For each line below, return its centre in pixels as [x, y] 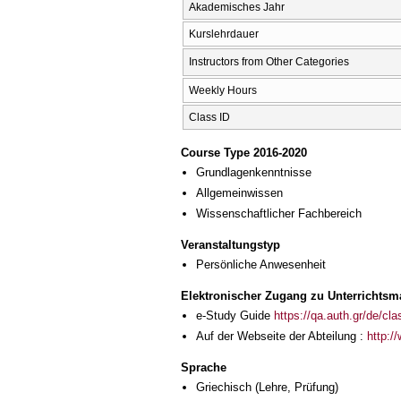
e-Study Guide [235, 315]
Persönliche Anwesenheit [261, 265]
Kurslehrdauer [224, 34]
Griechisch [224, 387]
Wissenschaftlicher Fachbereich [279, 214]
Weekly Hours [223, 91]
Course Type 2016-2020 [244, 152]
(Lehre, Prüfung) [295, 387]
